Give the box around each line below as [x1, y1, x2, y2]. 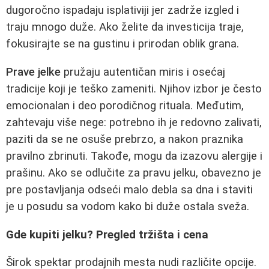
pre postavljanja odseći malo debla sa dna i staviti [6, 183, 253, 196]
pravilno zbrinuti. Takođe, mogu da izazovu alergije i [6, 149, 262, 163]
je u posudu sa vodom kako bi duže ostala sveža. [6, 199, 249, 213]
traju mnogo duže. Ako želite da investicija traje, [6, 20, 244, 34]
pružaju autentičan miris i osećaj [61, 65, 225, 79]
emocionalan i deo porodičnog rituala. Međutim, [6, 98, 244, 112]
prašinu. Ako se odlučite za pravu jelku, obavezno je [6, 166, 261, 180]
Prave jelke [6, 65, 61, 79]
